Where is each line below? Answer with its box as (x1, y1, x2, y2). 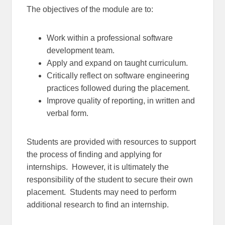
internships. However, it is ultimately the (27, 162, 169, 171)
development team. (47, 46, 115, 55)
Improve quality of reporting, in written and (47, 96, 195, 105)
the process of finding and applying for (27, 150, 162, 159)
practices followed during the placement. (47, 83, 190, 92)
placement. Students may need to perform (27, 187, 177, 196)
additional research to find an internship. (27, 200, 169, 209)
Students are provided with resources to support (27, 137, 196, 146)
